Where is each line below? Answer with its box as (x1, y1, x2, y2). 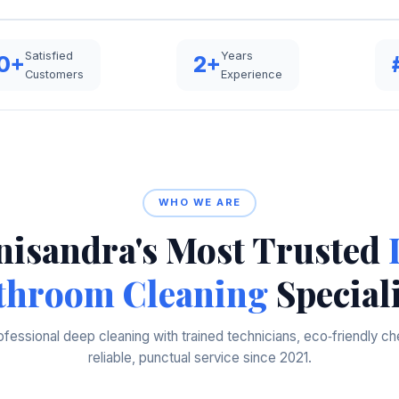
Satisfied (25, 48, 74, 62)
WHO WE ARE (158, 196, 241, 209)
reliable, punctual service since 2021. (87, 349, 312, 367)
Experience (221, 67, 282, 81)
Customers (25, 67, 85, 81)
